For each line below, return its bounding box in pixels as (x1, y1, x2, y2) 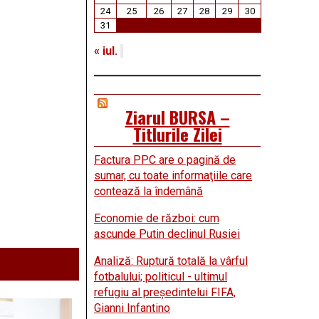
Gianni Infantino (94, 301, 170, 315)
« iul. (94, 44, 117, 58)
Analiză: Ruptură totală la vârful (94, 254, 248, 268)
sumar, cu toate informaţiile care (94, 169, 252, 183)
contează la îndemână (94, 184, 203, 199)
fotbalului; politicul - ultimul (94, 270, 227, 284)
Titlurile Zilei (132, 121, 222, 147)
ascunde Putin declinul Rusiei (94, 227, 240, 241)
